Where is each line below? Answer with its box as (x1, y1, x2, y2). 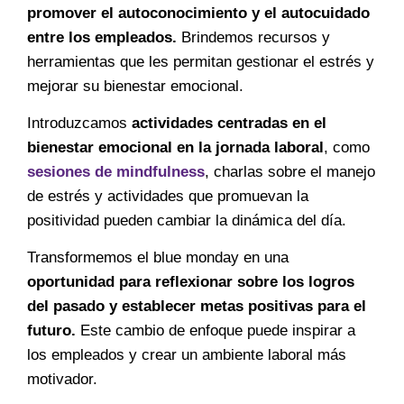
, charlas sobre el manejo (205, 162, 375, 180)
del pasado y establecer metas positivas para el (27, 298, 366, 316)
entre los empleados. (27, 28, 177, 46)
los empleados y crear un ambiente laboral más (27, 346, 346, 364)
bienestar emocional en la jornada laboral (27, 138, 324, 156)
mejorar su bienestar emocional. (27, 77, 243, 95)
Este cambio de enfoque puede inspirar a (76, 322, 355, 340)
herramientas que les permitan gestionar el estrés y (27, 52, 374, 70)
